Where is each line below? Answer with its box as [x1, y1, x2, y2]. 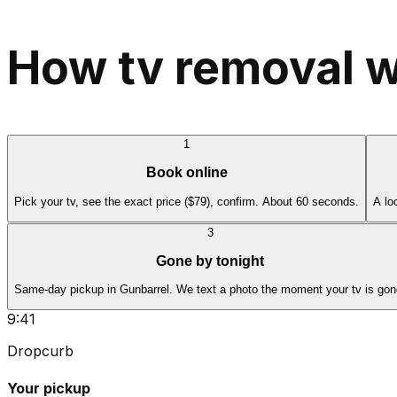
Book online [145, 165, 228, 181]
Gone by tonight [156, 253, 264, 269]
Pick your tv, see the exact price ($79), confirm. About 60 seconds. [14, 194, 359, 208]
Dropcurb [7, 342, 74, 361]
